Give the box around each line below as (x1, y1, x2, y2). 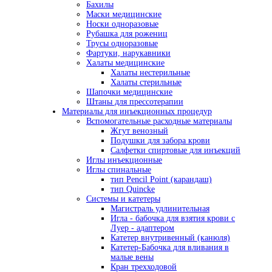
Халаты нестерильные (110, 68, 190, 78)
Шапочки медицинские (86, 87, 172, 97)
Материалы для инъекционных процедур (62, 107, 212, 117)
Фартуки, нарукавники (86, 49, 171, 58)
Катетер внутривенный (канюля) (110, 233, 230, 243)
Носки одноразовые (86, 19, 158, 29)
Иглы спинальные (86, 165, 151, 175)
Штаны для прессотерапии (86, 97, 183, 107)
